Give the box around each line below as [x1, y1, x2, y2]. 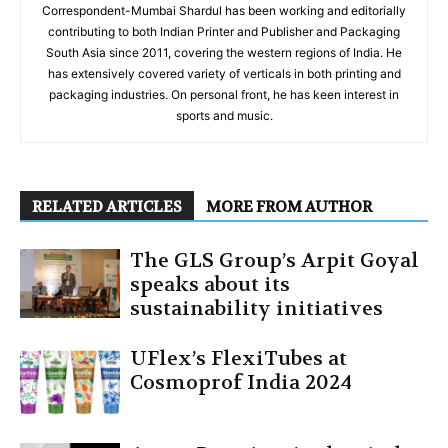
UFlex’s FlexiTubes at [130, 345, 347, 371]
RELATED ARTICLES [32, 196, 182, 217]
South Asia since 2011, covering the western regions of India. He [46, 44, 402, 60]
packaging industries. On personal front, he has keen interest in [49, 86, 399, 102]
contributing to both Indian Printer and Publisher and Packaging [48, 23, 400, 39]
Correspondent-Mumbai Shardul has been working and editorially [42, 2, 406, 18]
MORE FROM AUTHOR [206, 196, 372, 217]
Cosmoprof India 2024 [130, 369, 352, 395]
